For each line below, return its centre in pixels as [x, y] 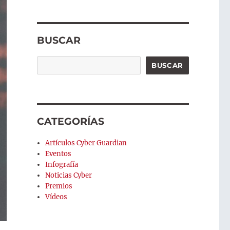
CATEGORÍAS [70, 122]
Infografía [62, 165]
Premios [59, 186]
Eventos [59, 154]
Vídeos [56, 197]
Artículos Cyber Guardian [86, 143]
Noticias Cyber [69, 176]
